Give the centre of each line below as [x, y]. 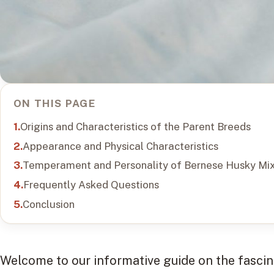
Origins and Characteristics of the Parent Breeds [135, 126]
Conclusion [48, 204]
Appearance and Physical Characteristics [120, 146]
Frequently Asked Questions [91, 185]
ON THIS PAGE [54, 103]
